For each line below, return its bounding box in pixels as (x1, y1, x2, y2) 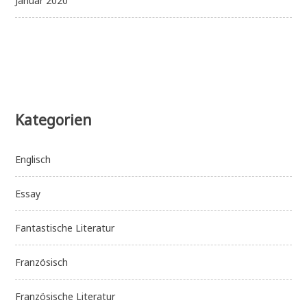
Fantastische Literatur (15, 221, 115, 235)
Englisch (15, 153, 51, 167)
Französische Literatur (15, 290, 116, 304)
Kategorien (15, 110, 93, 130)
